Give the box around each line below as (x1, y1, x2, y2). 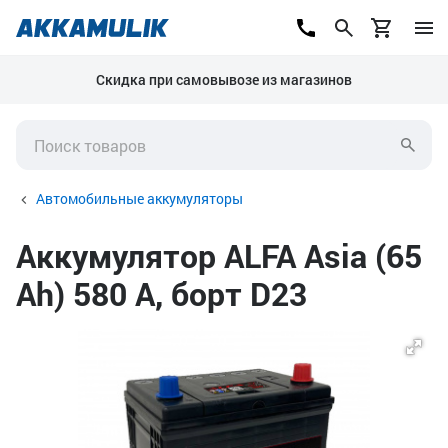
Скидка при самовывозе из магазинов (96, 70, 352, 89)
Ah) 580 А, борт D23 (16, 272, 307, 315)
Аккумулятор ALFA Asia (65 (16, 234, 422, 277)
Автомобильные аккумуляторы (36, 189, 243, 208)
